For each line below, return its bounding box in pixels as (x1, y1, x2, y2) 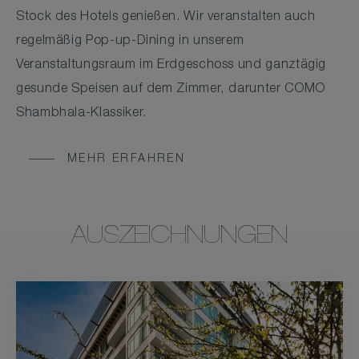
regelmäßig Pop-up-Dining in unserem (16, 35, 244, 49)
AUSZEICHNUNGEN (71, 226, 288, 251)
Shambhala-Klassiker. (16, 107, 147, 121)
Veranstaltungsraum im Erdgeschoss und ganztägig (16, 59, 327, 73)
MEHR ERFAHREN (67, 154, 186, 166)
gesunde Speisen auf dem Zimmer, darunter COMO (16, 83, 325, 97)
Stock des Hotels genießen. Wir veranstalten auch (16, 11, 316, 25)
